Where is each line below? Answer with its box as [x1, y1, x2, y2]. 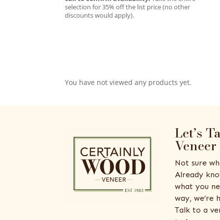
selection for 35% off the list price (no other [65, 2, 190, 11]
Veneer [174, 136, 217, 155]
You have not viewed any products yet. [65, 77, 192, 87]
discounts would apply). [65, 10, 134, 20]
